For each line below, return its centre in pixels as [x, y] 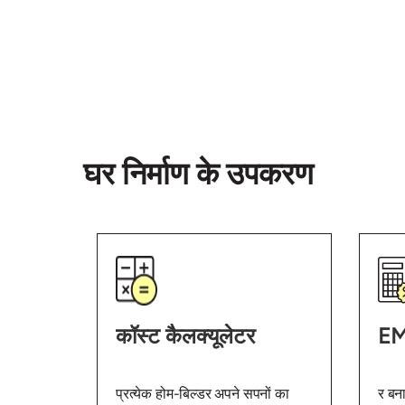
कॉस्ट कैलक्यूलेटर [185, 336]
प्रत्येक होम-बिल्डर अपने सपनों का [202, 394]
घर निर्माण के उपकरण [198, 174]
